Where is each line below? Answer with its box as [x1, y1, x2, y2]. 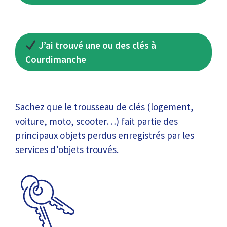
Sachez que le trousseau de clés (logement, [15, 101, 194, 113]
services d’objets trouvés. [15, 143, 119, 156]
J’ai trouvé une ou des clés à [36, 39, 156, 51]
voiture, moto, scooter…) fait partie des [15, 115, 178, 127]
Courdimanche [25, 53, 86, 65]
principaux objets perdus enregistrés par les [15, 129, 194, 141]
